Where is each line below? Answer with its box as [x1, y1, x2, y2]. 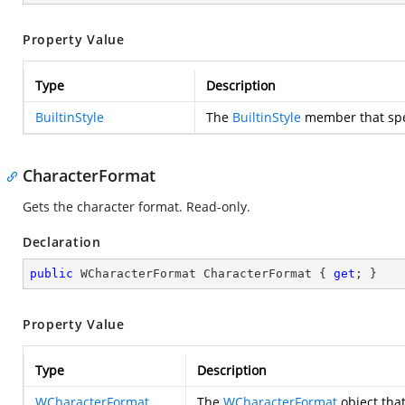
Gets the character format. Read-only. [23, 198, 250, 215]
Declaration [23, 233, 101, 250]
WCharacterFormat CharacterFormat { [73, 267, 334, 280]
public [30, 267, 73, 280]
